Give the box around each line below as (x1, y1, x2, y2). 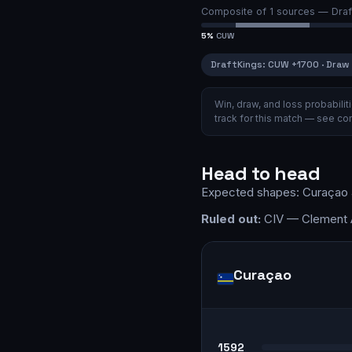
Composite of (201, 5, 269, 17)
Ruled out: (201, 211, 261, 226)
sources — (273, 5, 332, 17)
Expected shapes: (201, 185, 302, 200)
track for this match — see (214, 112, 337, 124)
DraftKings (211, 57, 262, 71)
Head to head (201, 161, 321, 186)
